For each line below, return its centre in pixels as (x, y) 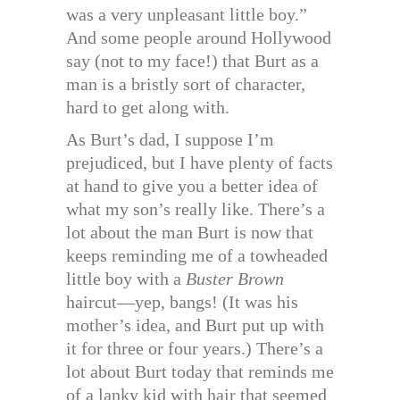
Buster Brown (235, 279)
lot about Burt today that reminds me (200, 372)
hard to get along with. (148, 108)
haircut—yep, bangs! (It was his (182, 302)
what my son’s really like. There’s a (196, 209)
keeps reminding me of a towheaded (197, 256)
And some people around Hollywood (199, 38)
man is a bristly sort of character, (186, 84)
